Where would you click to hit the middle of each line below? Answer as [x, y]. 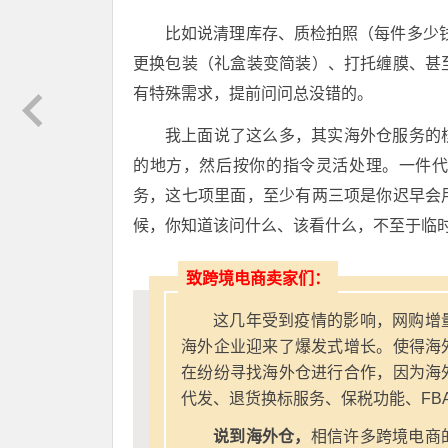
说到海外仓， [262, 436]
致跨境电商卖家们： [258, 278]
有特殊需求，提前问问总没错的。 [253, 93]
